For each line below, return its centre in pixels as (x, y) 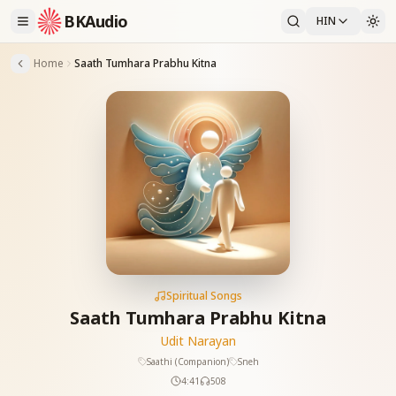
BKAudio (96, 21)
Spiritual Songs (204, 296)
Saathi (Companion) (187, 362)
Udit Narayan (198, 341)
